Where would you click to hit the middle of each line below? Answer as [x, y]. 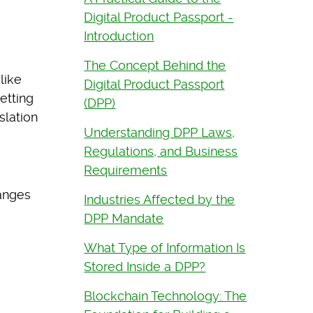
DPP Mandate [124, 219]
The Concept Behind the [155, 66]
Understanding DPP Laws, [160, 133]
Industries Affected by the [160, 200]
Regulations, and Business [161, 152]
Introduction [119, 36]
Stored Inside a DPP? [145, 267]
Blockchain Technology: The [166, 296]
